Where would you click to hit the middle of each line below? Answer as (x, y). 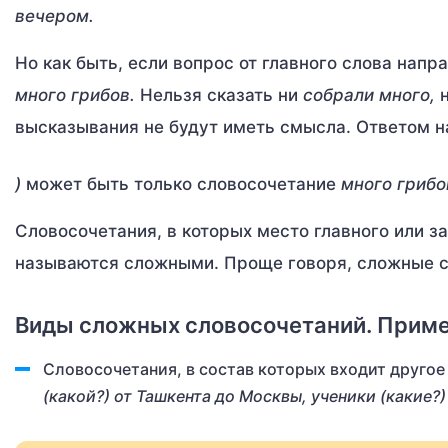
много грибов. (77, 95)
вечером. (54, 16)
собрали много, (371, 95)
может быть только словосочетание (183, 184)
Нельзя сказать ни (221, 95)
